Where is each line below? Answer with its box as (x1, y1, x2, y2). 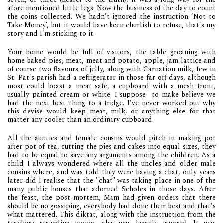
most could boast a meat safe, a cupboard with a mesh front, (7, 80, 216, 91)
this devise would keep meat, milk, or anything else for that (7, 106, 216, 116)
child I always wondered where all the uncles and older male (7, 158, 216, 169)
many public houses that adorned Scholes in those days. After (7, 183, 216, 194)
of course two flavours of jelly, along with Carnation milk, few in (7, 63, 216, 74)
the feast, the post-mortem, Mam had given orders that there (7, 192, 216, 203)
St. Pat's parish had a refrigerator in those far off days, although (7, 72, 216, 83)
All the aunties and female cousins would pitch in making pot (7, 132, 216, 143)
